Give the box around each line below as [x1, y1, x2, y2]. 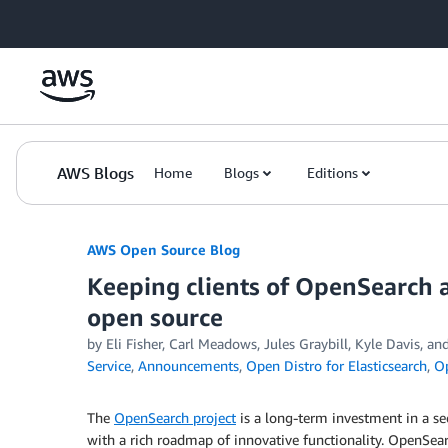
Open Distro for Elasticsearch [246, 357, 427, 374]
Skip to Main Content [9, 11, 142, 28]
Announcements [138, 357, 239, 374]
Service [87, 357, 131, 374]
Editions [307, 164, 358, 181]
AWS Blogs [57, 163, 134, 183]
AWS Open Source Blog [87, 241, 240, 258]
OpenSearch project [114, 409, 236, 426]
